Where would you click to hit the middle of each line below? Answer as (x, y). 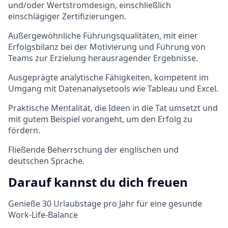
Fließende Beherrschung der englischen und (93, 149)
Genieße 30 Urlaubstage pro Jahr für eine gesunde (105, 203)
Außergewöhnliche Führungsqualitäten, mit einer (103, 35)
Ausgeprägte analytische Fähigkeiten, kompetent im (108, 77)
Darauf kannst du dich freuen (98, 182)
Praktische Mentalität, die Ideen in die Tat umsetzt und (113, 108)
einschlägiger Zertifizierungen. (67, 16)
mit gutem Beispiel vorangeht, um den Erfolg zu (100, 119)
